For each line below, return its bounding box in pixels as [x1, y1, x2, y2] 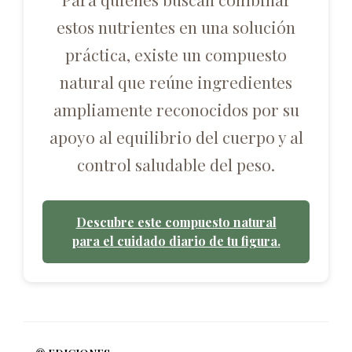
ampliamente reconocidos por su [53, 98, 299, 121]
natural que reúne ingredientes [60, 71, 292, 93]
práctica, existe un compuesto [65, 43, 287, 66]
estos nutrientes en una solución [57, 16, 295, 38]
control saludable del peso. [77, 153, 275, 176]
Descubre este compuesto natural [75, 214, 277, 231]
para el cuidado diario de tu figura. [71, 233, 280, 250]
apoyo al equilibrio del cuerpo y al [49, 126, 303, 148]
